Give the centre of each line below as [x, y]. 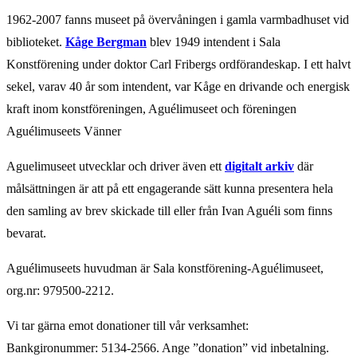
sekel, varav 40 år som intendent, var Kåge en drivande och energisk [178, 87]
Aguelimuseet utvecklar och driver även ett [116, 167]
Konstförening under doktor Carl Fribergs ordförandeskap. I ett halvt [178, 65]
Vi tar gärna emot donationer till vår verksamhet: [127, 326]
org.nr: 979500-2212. [60, 291]
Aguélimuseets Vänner [64, 131]
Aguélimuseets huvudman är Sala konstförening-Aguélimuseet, [165, 269]
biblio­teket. [36, 42]
